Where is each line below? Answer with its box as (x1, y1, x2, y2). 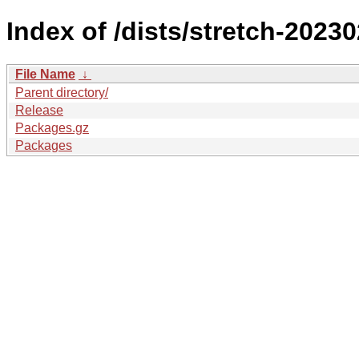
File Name (15, 67, 75, 81)
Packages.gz (15, 120, 89, 135)
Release (15, 103, 63, 117)
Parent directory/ (15, 85, 108, 99)
